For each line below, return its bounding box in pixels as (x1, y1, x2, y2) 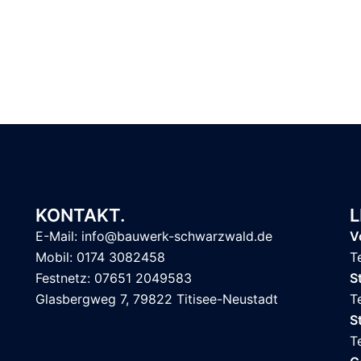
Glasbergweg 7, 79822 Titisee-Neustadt (35, 291, 278, 307)
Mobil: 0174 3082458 (35, 249, 165, 265)
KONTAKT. (35, 205, 125, 226)
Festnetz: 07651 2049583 (35, 270, 192, 286)
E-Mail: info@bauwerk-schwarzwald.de (35, 228, 272, 244)
